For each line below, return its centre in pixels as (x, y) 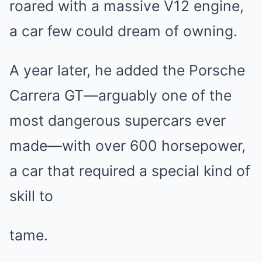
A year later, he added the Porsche (127, 70)
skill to (31, 196)
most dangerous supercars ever (118, 120)
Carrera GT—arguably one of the (120, 95)
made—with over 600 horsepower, (127, 146)
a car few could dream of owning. (123, 31)
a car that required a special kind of (130, 171)
